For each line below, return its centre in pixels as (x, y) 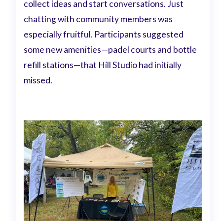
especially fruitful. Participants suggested (104, 35)
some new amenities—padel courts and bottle (110, 50)
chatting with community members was (98, 19)
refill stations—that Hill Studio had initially (103, 65)
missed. (38, 80)
